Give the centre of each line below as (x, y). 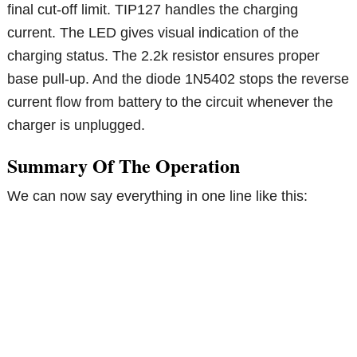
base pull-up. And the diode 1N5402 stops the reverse (178, 78)
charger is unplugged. (76, 125)
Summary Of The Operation (124, 165)
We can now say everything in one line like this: (158, 196)
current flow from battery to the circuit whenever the (171, 102)
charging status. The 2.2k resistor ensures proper (164, 55)
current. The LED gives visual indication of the (153, 32)
